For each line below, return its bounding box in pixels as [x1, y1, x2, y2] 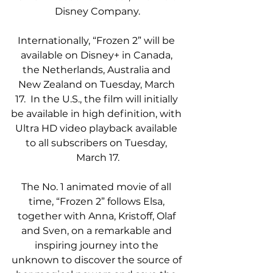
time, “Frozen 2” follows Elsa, [28, 195, 167, 207]
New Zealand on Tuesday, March [18, 78, 177, 90]
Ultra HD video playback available [15, 122, 180, 134]
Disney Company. [55, 5, 140, 17]
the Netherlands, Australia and [22, 63, 173, 76]
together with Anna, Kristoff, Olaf [17, 210, 178, 222]
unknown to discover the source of [11, 253, 184, 266]
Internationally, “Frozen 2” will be [18, 34, 177, 46]
